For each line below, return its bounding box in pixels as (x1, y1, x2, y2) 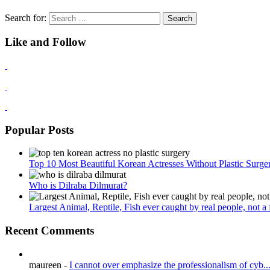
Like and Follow (5, 36, 86, 49)
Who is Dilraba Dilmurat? (29, 180, 127, 191)
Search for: (5, 12, 46, 23)
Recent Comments (5, 224, 94, 237)
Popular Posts (5, 123, 74, 136)
